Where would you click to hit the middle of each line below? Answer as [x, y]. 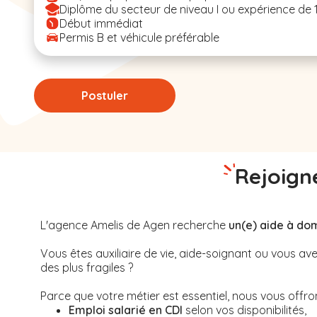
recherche [199, 225]
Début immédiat [101, 23]
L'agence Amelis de [92, 225]
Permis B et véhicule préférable [139, 38]
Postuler [105, 96]
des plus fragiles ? [87, 267]
